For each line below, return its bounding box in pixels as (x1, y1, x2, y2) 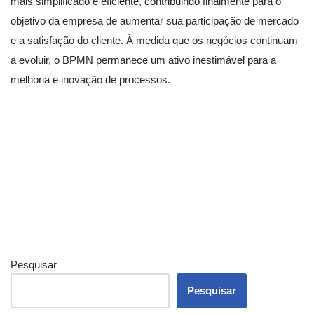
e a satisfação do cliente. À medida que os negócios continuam (11, 34, 298, 46)
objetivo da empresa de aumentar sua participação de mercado (11, 14, 299, 27)
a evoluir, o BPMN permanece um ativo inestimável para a (11, 53, 276, 66)
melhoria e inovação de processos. (11, 73, 170, 86)
